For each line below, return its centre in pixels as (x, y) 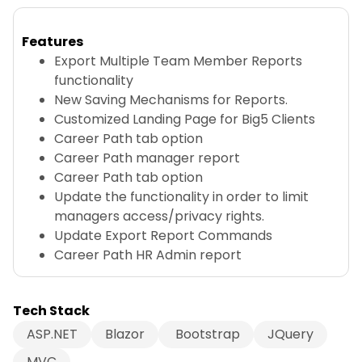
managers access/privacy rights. (159, 216)
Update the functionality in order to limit (181, 197)
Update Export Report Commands (163, 236)
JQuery (290, 335)
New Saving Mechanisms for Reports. (171, 100)
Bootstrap (206, 335)
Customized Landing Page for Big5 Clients (185, 119)
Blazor (125, 335)
